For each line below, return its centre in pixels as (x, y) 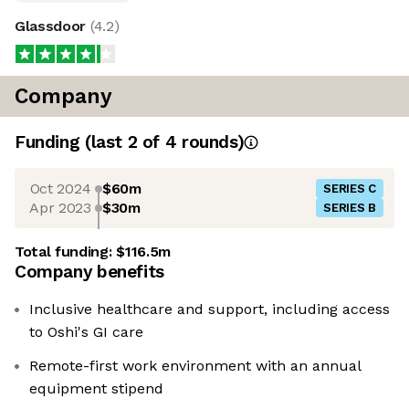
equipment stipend (96, 389)
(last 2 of (125, 142)
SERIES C (350, 189)
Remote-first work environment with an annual (195, 366)
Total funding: (66, 252)
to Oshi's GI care (86, 332)
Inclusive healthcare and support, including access (210, 309)
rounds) (210, 142)
